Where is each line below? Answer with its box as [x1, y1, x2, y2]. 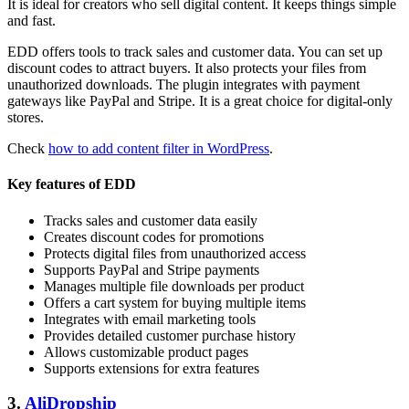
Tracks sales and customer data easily [44, 212, 257, 228]
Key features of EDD [7, 176, 136, 193]
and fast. [7, 13, 56, 29]
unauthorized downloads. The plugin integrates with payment [7, 77, 360, 93]
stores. [7, 110, 44, 126]
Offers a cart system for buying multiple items [44, 294, 306, 310]
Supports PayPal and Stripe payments [44, 261, 259, 278]
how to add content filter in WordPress [48, 141, 269, 157]
